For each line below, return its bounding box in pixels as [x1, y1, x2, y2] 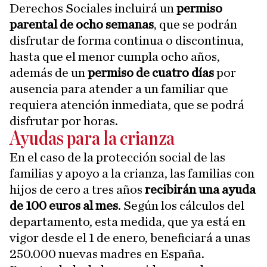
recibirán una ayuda [145, 183, 256, 197]
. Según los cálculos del [118, 199, 244, 213]
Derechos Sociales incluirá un [10, 2, 176, 15]
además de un [10, 66, 88, 80]
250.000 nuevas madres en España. [10, 247, 204, 261]
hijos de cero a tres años [10, 183, 145, 197]
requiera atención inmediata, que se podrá [10, 98, 244, 112]
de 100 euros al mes [10, 199, 118, 213]
